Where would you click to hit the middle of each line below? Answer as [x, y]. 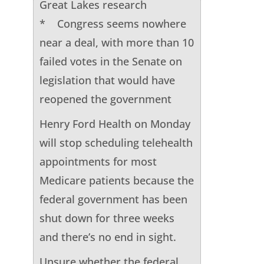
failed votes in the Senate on [110, 61]
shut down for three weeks [107, 218]
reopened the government [105, 99]
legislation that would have [107, 80]
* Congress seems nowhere [113, 23]
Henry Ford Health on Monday [115, 123]
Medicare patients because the [116, 180]
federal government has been [113, 199]
